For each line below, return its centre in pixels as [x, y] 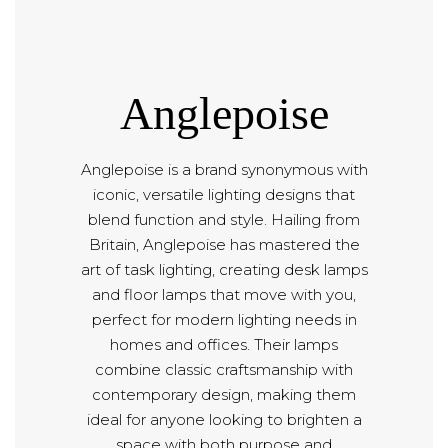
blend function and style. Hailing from [224, 220]
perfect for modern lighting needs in [224, 320]
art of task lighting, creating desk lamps [224, 270]
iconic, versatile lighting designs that [224, 195]
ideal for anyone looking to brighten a [224, 420]
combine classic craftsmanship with [224, 370]
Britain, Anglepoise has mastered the [224, 245]
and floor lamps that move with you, [224, 295]
